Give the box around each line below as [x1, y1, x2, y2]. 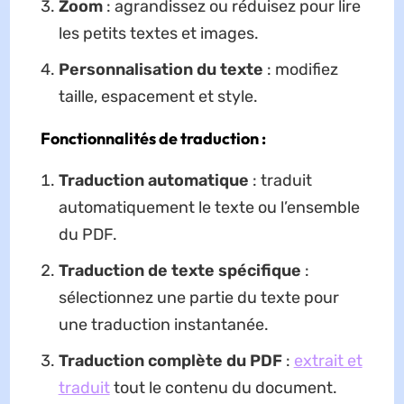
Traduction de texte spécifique [58, 261, 301, 281]
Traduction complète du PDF [58, 351, 282, 372]
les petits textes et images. [58, 23, 259, 44]
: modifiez [262, 60, 338, 80]
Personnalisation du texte [58, 60, 263, 80]
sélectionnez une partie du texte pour [58, 288, 339, 308]
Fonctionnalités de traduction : [40, 128, 266, 150]
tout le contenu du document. [109, 378, 337, 399]
